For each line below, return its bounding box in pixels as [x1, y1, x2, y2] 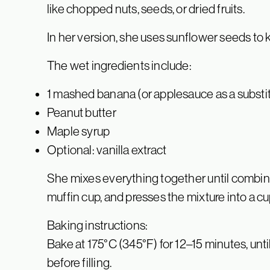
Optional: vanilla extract [47, 143, 167, 157]
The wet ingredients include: [47, 58, 192, 73]
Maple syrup [47, 124, 110, 139]
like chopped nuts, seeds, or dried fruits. [47, 2, 245, 16]
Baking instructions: [47, 218, 148, 233]
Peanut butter [47, 105, 116, 120]
